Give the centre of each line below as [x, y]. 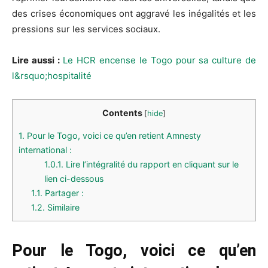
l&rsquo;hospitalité [52, 75]
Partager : [63, 193]
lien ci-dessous [74, 178]
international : [45, 150]
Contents [122, 112]
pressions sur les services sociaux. [86, 29]
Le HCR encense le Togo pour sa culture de [160, 60]
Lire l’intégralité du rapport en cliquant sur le [151, 164]
